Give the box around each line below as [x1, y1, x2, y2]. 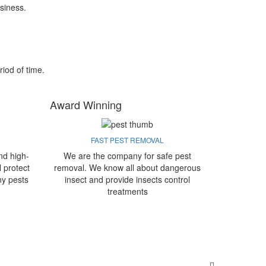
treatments [107, 185, 148, 197]
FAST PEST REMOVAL [91, 134, 164, 145]
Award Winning [49, 97, 122, 113]
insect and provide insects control [65, 173, 191, 185]
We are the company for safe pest [64, 149, 192, 161]
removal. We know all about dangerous [54, 161, 201, 173]
